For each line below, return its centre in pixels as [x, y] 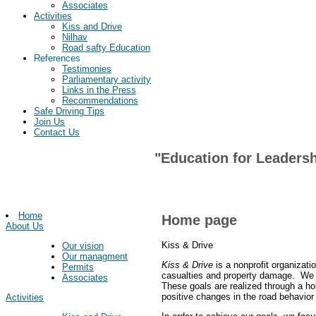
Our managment [95, 256]
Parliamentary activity [107, 80]
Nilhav [75, 37]
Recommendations [100, 101]
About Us [25, 226]
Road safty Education [106, 48]
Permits [78, 267]
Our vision [83, 245]
